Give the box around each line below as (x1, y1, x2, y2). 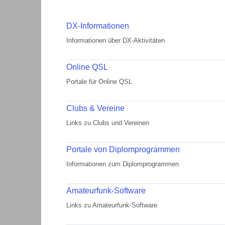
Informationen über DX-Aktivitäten (66, 37, 165, 44)
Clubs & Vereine (66, 104, 125, 113)
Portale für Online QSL (66, 78, 132, 85)
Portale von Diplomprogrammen (66, 145, 180, 154)
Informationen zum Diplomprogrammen (66, 160, 179, 168)
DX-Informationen (66, 22, 129, 30)
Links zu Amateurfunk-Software (66, 201, 157, 209)
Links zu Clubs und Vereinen (66, 119, 149, 127)
